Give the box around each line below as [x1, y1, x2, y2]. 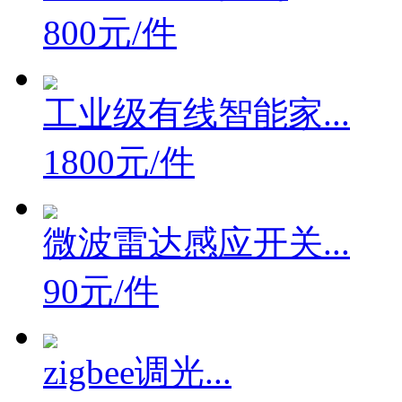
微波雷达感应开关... [43, 223, 350, 262]
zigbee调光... [43, 353, 232, 391]
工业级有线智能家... [43, 94, 350, 133]
